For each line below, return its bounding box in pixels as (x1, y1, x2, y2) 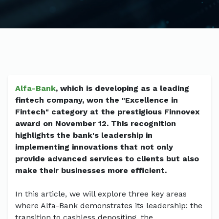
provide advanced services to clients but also (15, 153, 199, 163)
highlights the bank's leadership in (15, 130, 153, 140)
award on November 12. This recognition (15, 118, 176, 128)
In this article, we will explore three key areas (15, 189, 187, 198)
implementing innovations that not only (15, 142, 173, 152)
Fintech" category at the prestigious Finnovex (15, 107, 199, 116)
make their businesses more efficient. (15, 165, 167, 175)
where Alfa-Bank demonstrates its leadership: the (15, 200, 202, 210)
